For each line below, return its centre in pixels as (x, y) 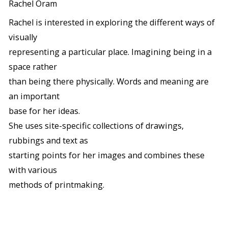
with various (33, 170)
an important (34, 96)
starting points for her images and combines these (107, 155)
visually (23, 37)
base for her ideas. (45, 111)
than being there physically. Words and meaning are (109, 82)
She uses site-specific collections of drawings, (96, 126)
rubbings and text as (49, 141)
